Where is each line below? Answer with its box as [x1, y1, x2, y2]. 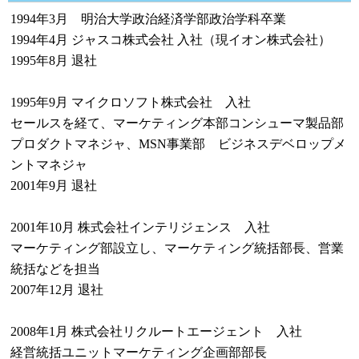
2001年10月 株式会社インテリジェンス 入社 [10, 220, 270, 234]
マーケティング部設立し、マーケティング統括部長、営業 [10, 241, 344, 255]
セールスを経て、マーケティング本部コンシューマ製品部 [10, 116, 344, 130]
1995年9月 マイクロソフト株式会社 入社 [10, 95, 251, 109]
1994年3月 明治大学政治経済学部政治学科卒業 [10, 12, 286, 26]
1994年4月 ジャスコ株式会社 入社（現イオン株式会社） [10, 33, 331, 46]
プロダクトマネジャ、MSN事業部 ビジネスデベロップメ [10, 137, 346, 151]
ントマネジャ [10, 158, 87, 171]
